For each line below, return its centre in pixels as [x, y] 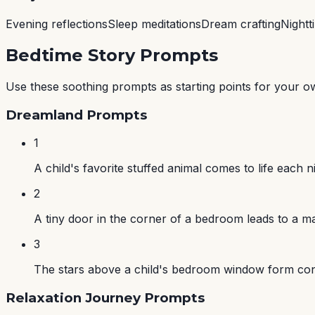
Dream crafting [241, 24]
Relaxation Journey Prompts [105, 298]
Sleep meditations [154, 24]
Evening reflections [57, 24]
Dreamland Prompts [76, 115]
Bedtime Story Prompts [112, 55]
